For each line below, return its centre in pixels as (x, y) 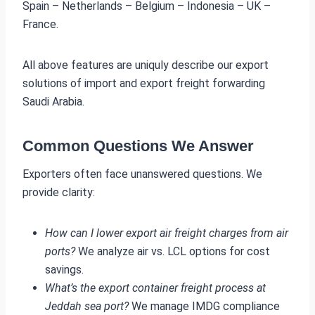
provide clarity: (59, 192)
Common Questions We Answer (138, 146)
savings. (64, 269)
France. (40, 24)
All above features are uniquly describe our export (146, 65)
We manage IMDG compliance (204, 306)
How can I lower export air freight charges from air (167, 233)
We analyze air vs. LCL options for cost (173, 251)
